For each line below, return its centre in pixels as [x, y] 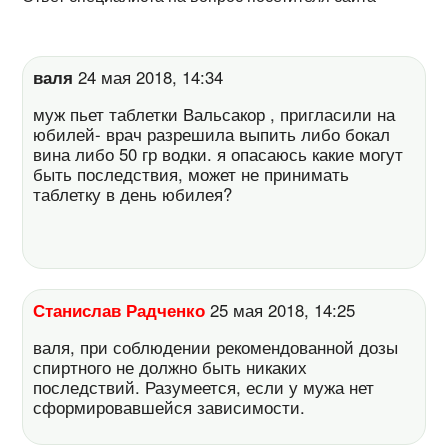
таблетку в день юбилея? [133, 194]
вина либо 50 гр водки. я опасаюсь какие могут [218, 154]
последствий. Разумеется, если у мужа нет [204, 386]
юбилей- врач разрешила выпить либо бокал [212, 134]
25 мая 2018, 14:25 [285, 309]
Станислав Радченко [119, 309]
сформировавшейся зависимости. [169, 406]
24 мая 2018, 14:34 [153, 77]
